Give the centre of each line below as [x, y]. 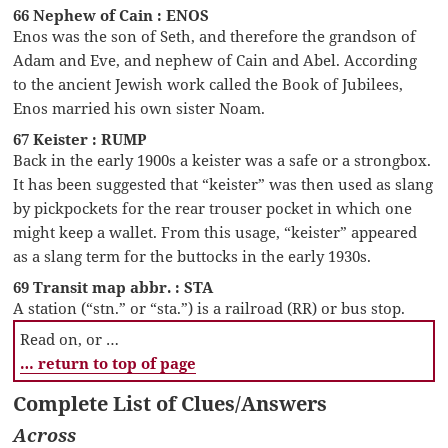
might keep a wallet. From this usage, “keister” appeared [215, 231]
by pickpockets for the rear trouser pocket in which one [213, 207]
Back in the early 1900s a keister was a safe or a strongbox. [222, 159]
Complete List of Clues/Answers [170, 403]
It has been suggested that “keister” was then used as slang [223, 183]
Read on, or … [70, 338]
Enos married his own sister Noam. [139, 107]
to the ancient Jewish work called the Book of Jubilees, [208, 83]
